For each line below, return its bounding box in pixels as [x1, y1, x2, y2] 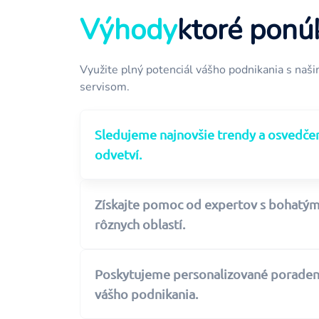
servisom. [80, 79, 130, 95]
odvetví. [95, 147, 142, 162]
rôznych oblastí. [95, 216, 185, 231]
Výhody [80, 11, 177, 49]
